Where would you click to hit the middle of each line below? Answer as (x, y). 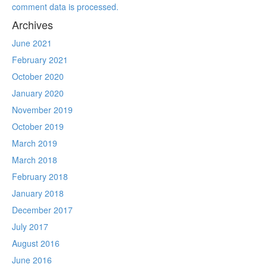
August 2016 (36, 243)
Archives (32, 24)
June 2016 (32, 260)
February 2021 (40, 59)
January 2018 (38, 193)
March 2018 (35, 159)
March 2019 (35, 143)
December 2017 (42, 209)
